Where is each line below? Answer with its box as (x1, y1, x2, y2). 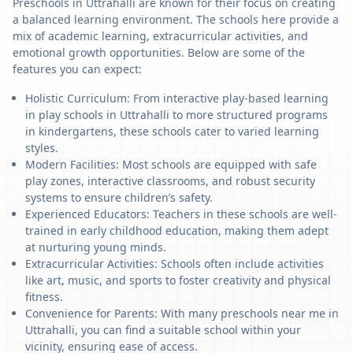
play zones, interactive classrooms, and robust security (25, 173, 315, 188)
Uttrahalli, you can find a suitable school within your (25, 322, 301, 337)
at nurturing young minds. (25, 240, 166, 255)
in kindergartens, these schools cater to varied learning (25, 124, 319, 139)
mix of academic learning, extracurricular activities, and (13, 28, 308, 43)
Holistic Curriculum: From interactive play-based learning (25, 91, 329, 106)
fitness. (25, 289, 63, 304)
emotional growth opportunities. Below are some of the (13, 45, 305, 60)
